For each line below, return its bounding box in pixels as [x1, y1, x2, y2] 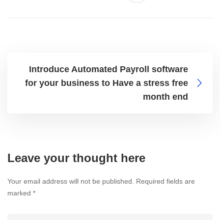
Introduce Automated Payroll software [29, 64, 188, 75]
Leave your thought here [7, 151, 145, 165]
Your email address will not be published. [7, 177, 134, 186]
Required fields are [136, 177, 195, 186]
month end [143, 92, 188, 102]
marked [7, 189, 33, 197]
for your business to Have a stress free [25, 78, 188, 88]
